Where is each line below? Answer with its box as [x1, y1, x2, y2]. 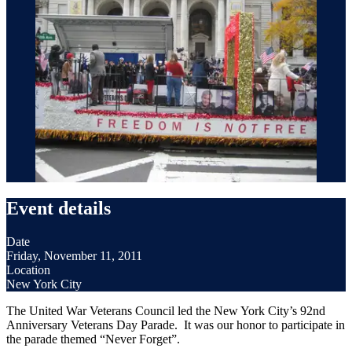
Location [6, 263, 50, 277]
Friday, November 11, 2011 [6, 249, 142, 263]
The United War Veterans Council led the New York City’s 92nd [6, 304, 325, 318]
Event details [6, 198, 111, 219]
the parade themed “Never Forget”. [6, 332, 180, 346]
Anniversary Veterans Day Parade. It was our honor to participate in [6, 318, 345, 332]
